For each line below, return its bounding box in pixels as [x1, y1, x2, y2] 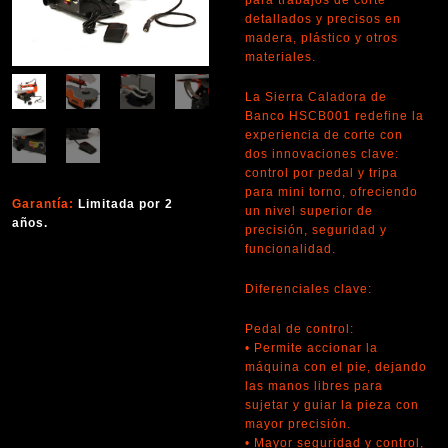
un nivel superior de [244, 204, 373, 219]
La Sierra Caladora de [244, 90, 387, 105]
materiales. [244, 50, 316, 65]
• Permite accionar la [244, 341, 378, 356]
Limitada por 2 [77, 196, 173, 211]
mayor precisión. [244, 417, 351, 432]
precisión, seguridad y [244, 223, 387, 238]
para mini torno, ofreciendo [244, 185, 418, 200]
